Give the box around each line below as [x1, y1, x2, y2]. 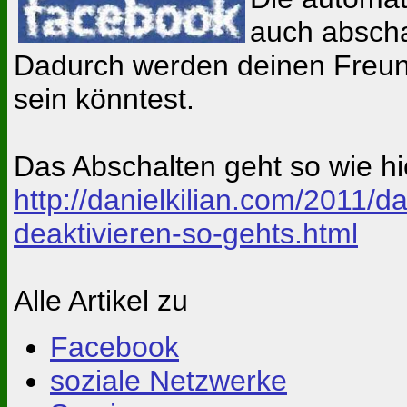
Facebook [50, 330, 179, 363]
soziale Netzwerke [50, 363, 287, 397]
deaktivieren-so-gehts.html [14, 216, 358, 250]
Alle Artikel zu [14, 283, 188, 317]
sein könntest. [14, 82, 194, 115]
